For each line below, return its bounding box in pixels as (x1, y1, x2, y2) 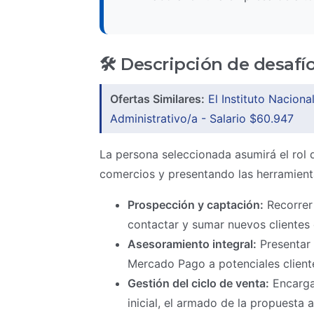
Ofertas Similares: (110, 92, 205, 106)
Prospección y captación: (128, 198, 264, 212)
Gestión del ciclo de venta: (128, 276, 269, 290)
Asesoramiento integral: (128, 237, 257, 251)
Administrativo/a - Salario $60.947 (110, 111, 294, 125)
